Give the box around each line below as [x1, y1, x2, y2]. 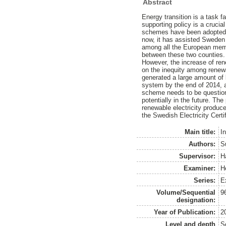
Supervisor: [179, 152, 216, 160]
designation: [177, 196, 216, 204]
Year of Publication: [154, 208, 216, 216]
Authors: [189, 140, 216, 148]
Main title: [185, 128, 216, 136]
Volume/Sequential [156, 188, 216, 196]
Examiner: [184, 164, 216, 172]
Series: [194, 176, 216, 184]
